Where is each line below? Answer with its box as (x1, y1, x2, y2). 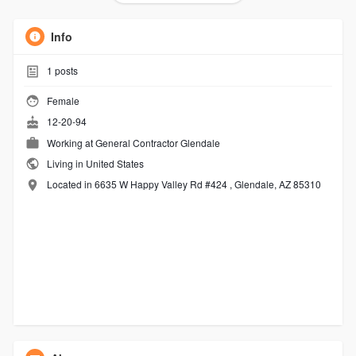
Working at (46, 135, 95, 149)
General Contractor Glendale (95, 135, 220, 149)
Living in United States (44, 156, 144, 170)
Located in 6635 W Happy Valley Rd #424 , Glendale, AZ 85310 (46, 177, 321, 192)
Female (44, 93, 79, 107)
